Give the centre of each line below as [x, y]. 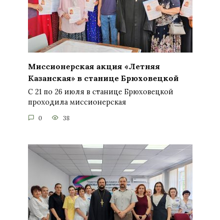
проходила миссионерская [77, 102]
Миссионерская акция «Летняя [94, 67]
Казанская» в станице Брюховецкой [103, 78]
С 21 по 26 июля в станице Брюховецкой [100, 92]
